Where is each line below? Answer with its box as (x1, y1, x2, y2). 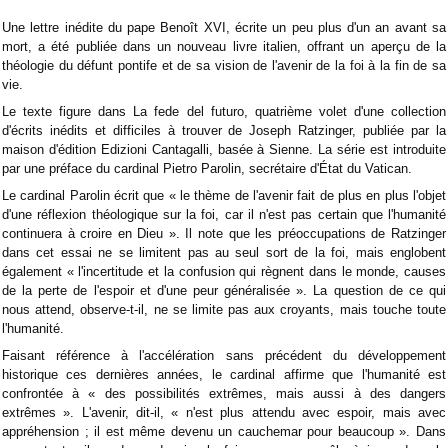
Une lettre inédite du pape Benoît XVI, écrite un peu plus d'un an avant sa (2, 19, 446, 35)
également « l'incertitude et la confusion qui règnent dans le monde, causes (2, 264, 446, 280)
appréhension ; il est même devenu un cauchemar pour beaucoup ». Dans (2, 424, 446, 440)
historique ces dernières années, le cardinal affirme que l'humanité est (2, 367, 446, 383)
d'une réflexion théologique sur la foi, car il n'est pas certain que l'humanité (2, 207, 446, 223)
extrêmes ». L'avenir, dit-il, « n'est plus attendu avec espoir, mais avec (2, 405, 446, 421)
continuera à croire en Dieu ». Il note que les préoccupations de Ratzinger (2, 226, 446, 242)
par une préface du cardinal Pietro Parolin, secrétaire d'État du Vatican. (2, 160, 412, 176)
